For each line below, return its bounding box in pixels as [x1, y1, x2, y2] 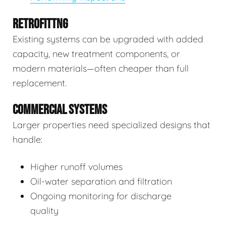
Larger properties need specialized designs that [13, 119, 210, 131]
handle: [13, 134, 42, 146]
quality [30, 205, 59, 217]
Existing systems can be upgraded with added [13, 33, 203, 45]
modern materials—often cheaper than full [13, 63, 189, 75]
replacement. [13, 77, 67, 89]
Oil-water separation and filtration [30, 176, 172, 188]
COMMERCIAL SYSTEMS [13, 102, 107, 119]
